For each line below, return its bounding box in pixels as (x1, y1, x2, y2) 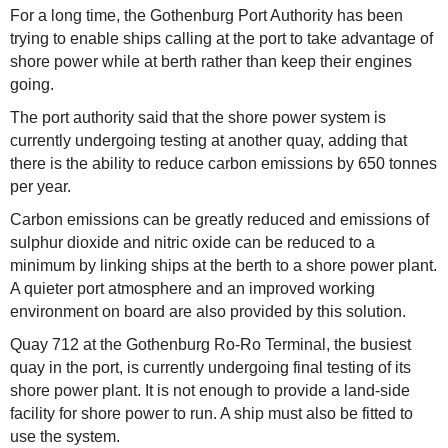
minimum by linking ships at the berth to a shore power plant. (10, 257, 437, 274)
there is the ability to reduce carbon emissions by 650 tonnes (10, 155, 437, 172)
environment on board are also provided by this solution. (10, 303, 406, 320)
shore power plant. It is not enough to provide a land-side (10, 382, 410, 399)
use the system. (10, 428, 120, 445)
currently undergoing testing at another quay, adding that (10, 132, 407, 149)
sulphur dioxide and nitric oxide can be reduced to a (10, 234, 375, 251)
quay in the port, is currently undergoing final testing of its (10, 359, 411, 376)
